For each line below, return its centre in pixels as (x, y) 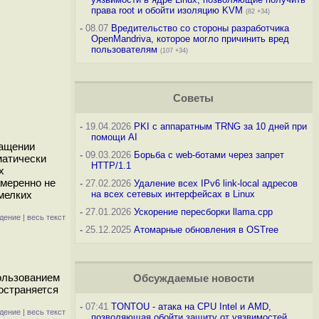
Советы (194, 98)
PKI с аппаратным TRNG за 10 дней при (220, 126)
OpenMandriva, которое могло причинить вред (190, 39)
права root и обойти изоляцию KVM (167, 10)
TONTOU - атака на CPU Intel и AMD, (191, 307)
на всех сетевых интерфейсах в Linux (173, 194)
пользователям (124, 49)
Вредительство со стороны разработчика (200, 28)
